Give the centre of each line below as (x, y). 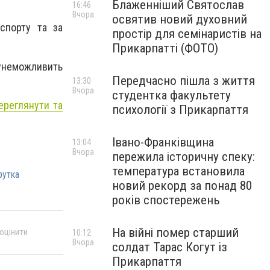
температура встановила (178, 171)
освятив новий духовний (180, 19)
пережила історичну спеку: (184, 157)
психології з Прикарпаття (180, 110)
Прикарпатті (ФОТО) (165, 48)
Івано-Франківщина (163, 142)
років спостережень (166, 200)
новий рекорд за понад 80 (182, 186)
